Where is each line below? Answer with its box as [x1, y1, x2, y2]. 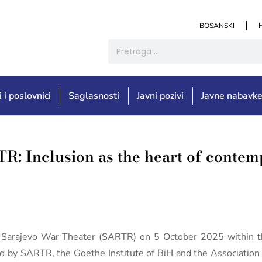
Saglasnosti [68, 89, 120, 102]
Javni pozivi [137, 89, 184, 102]
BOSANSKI [199, 21, 235, 30]
